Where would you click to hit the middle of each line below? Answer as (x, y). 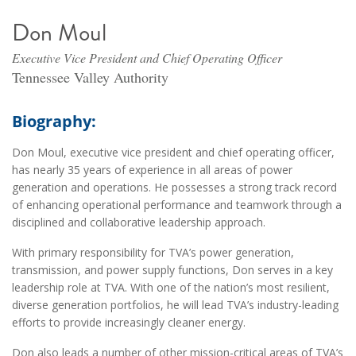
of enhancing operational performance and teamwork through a (177, 205)
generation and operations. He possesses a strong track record (174, 188)
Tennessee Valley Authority (90, 77)
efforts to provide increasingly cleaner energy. (129, 323)
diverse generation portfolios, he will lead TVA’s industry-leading (175, 305)
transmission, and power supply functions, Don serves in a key (172, 270)
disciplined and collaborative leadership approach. (139, 222)
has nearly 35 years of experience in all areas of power (152, 170)
